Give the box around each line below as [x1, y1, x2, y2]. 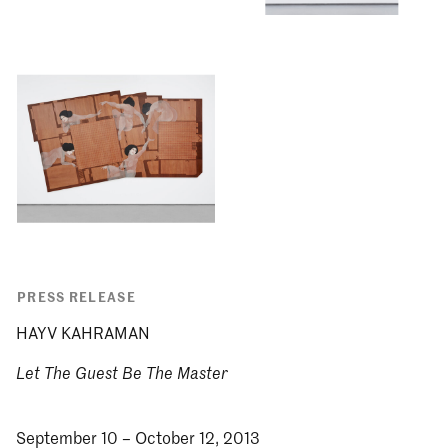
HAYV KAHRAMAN [16, 321, 150, 344]
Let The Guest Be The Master [16, 362, 228, 384]
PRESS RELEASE [17, 285, 137, 306]
